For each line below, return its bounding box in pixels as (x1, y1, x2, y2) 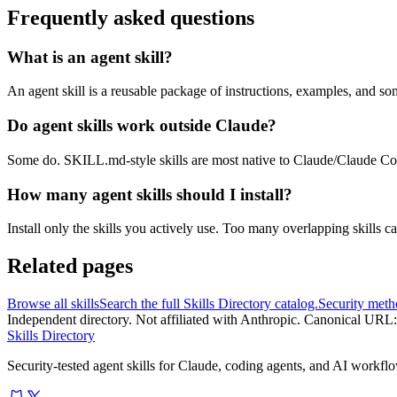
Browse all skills (7, 296, 99, 312)
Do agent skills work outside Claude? (7, 116, 276, 136)
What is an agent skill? (7, 47, 173, 66)
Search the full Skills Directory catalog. (99, 296, 318, 312)
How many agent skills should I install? (7, 184, 292, 204)
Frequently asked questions (7, 5, 254, 29)
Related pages (7, 254, 133, 278)
